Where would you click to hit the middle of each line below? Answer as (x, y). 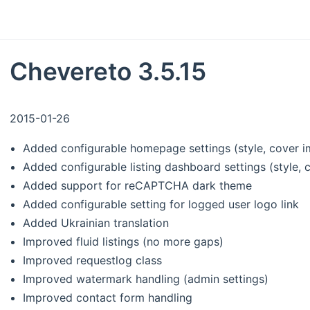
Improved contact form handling (108, 297)
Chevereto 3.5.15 (108, 71)
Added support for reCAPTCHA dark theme (138, 185)
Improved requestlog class (93, 260)
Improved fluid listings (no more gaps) (124, 241)
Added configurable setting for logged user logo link (161, 204)
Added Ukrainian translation (96, 222)
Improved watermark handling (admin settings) (146, 279)
